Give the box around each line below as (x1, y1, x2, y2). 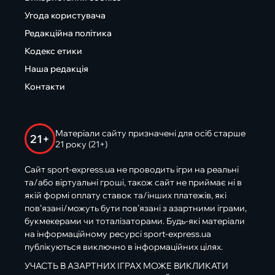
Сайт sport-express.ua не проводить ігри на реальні (25, 164, 239, 176)
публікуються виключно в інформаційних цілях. (25, 241, 223, 253)
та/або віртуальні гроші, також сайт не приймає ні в (25, 177, 242, 188)
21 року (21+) (55, 139, 107, 150)
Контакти (25, 81, 65, 93)
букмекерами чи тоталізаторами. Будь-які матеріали (25, 215, 245, 227)
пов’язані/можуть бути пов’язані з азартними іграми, (25, 203, 247, 214)
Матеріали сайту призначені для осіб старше (55, 128, 246, 139)
